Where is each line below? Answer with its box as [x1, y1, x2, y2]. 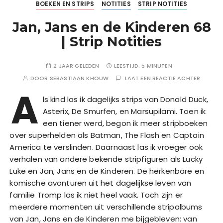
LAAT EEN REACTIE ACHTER [124, 74, 201, 83]
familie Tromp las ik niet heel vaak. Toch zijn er [9, 190, 183, 201]
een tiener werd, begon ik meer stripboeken [42, 118, 208, 129]
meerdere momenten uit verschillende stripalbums [9, 202, 203, 213]
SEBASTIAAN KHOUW [49, 74, 109, 83]
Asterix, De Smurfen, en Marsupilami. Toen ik [42, 106, 206, 117]
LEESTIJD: [113, 62, 142, 70]
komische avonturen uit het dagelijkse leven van [9, 178, 192, 189]
